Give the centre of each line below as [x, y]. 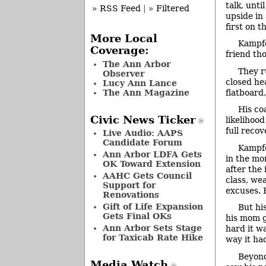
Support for [129, 186]
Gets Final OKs [137, 216]
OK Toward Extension [151, 164]
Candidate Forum [142, 143]
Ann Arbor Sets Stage [152, 228]
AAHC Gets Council [147, 176]
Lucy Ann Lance [140, 83]
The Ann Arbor [136, 64]
